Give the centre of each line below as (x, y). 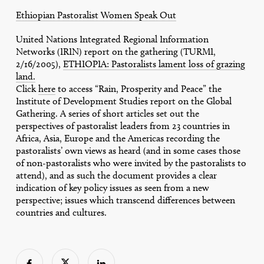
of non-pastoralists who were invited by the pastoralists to (131, 163)
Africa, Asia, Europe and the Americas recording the (118, 138)
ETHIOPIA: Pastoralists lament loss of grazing (154, 64)
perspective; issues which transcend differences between (125, 200)
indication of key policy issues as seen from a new (112, 188)
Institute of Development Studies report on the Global (123, 101)
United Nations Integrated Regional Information (112, 39)
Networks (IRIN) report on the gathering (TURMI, (115, 52)
